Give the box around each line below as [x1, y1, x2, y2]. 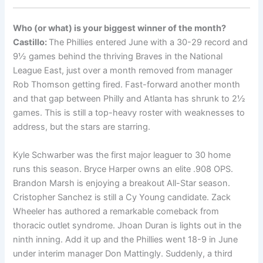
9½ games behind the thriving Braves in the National [13, 51, 223, 62]
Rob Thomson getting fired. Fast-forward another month [13, 79, 241, 90]
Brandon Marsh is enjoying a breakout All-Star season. [13, 177, 231, 188]
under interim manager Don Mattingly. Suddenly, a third [13, 248, 233, 259]
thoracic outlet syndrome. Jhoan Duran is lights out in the [13, 220, 242, 231]
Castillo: [13, 37, 49, 48]
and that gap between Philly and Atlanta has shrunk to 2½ [13, 93, 246, 104]
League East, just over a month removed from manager [13, 65, 233, 76]
